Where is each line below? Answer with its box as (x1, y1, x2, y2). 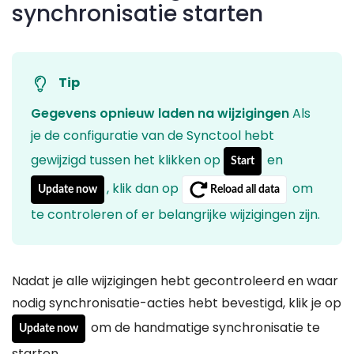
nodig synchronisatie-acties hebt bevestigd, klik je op (12, 294, 341, 313)
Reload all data (208, 183, 280, 195)
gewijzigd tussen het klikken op (31, 150, 224, 169)
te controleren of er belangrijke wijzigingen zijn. (31, 205, 320, 224)
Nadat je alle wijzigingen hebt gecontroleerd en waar (12, 272, 338, 291)
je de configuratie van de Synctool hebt (31, 126, 274, 145)
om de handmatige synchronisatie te (88, 318, 320, 337)
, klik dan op (107, 179, 182, 198)
